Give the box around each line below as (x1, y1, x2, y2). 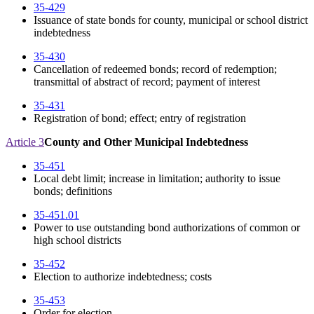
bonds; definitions (34, 185, 112, 198)
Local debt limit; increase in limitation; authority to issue (34, 172, 280, 185)
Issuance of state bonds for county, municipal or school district (34, 14, 308, 27)
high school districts (34, 234, 121, 247)
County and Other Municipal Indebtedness (44, 136, 248, 149)
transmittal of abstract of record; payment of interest (34, 76, 260, 88)
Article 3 (6, 136, 44, 149)
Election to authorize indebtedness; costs (34, 271, 212, 283)
